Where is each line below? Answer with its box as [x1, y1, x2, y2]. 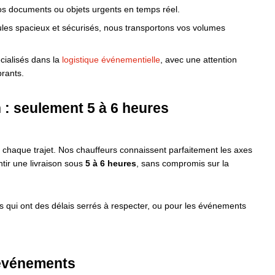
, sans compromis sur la [136, 158, 229, 169]
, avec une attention [160, 55, 237, 65]
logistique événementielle [62, 55, 160, 65]
